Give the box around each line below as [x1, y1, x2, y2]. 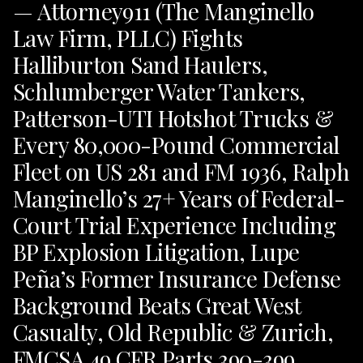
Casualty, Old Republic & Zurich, [13, 317, 334, 348]
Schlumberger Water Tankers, [13, 76, 305, 107]
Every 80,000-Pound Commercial [13, 130, 340, 160]
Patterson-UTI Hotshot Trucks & [13, 103, 334, 134]
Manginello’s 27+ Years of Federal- [13, 183, 344, 214]
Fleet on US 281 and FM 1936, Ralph [13, 156, 349, 187]
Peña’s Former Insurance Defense [13, 263, 341, 294]
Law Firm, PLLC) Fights [13, 23, 243, 53]
